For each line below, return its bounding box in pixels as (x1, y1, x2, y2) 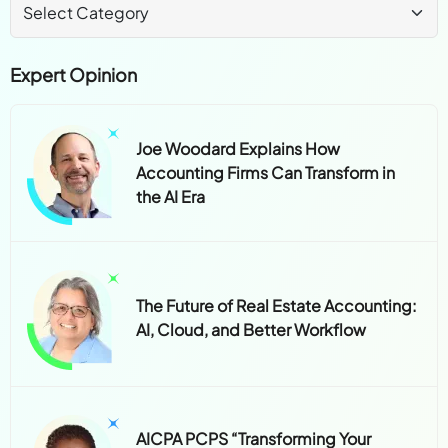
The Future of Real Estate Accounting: (136, 294, 418, 316)
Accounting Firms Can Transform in (136, 161, 396, 183)
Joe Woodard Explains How (136, 137, 341, 159)
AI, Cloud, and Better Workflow (136, 318, 367, 340)
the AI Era (136, 185, 206, 207)
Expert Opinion (10, 62, 138, 86)
